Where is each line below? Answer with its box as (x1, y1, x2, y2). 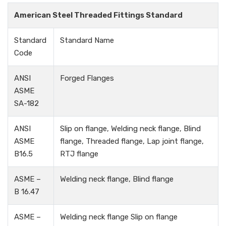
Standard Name (60, 36, 114, 45)
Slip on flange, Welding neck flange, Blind (60, 124, 201, 134)
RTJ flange (60, 149, 98, 159)
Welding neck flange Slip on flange (60, 212, 178, 222)
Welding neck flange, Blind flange (60, 175, 174, 184)
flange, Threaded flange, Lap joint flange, (60, 137, 204, 146)
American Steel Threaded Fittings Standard (14, 11, 183, 20)
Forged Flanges (60, 74, 114, 83)
